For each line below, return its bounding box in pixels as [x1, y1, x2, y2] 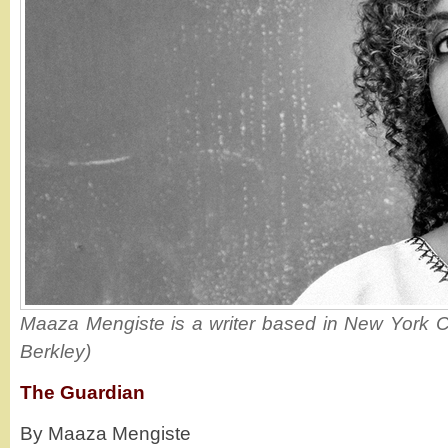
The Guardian [20, 382, 145, 403]
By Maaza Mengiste [20, 423, 191, 444]
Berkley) [20, 341, 91, 362]
